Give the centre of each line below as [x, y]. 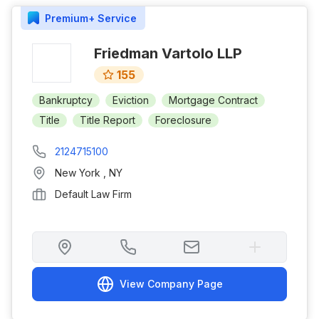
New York [79, 173]
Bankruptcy [66, 100]
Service [116, 18]
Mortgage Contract [213, 100]
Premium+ [70, 18]
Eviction [131, 100]
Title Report [108, 120]
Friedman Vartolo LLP [168, 53]
